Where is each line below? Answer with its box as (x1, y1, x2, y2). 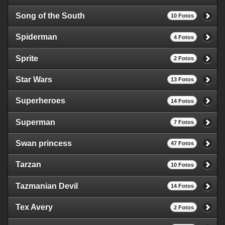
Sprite (16, 54, 38, 63)
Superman (16, 118, 55, 127)
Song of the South (16, 11, 85, 20)
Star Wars (16, 75, 52, 84)
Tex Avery (16, 203, 53, 212)
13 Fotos (170, 76, 194, 83)
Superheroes (16, 96, 65, 105)
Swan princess (16, 139, 72, 148)
